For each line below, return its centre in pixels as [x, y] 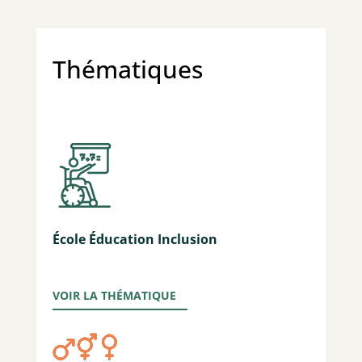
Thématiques [127, 69]
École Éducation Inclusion [135, 240]
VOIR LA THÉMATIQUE [114, 296]
